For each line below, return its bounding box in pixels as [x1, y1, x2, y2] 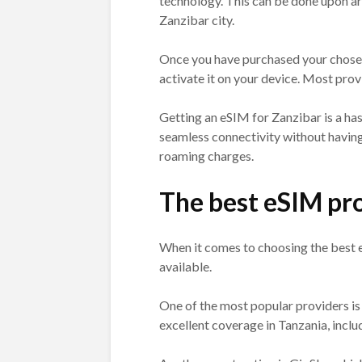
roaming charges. [159, 147, 254, 163]
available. [159, 258, 212, 274]
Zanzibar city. [159, 11, 234, 27]
